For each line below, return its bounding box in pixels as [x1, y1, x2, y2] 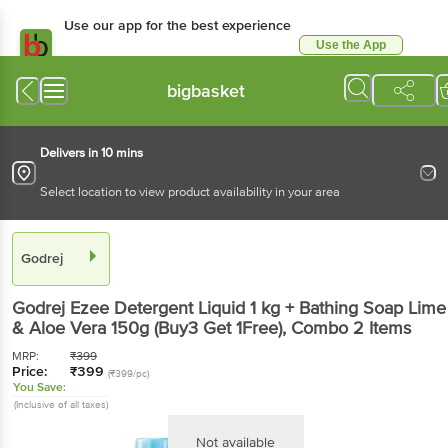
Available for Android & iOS [64, 59, 209, 74]
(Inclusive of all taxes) [14, 398, 108, 411]
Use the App [316, 38, 386, 52]
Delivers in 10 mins [40, 144, 143, 161]
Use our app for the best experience [64, 17, 291, 34]
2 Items [353, 316, 411, 339]
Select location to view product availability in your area [40, 183, 340, 200]
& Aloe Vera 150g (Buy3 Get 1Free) [12, 316, 282, 339]
